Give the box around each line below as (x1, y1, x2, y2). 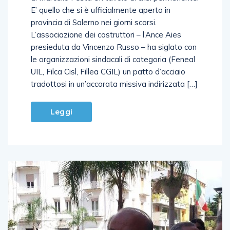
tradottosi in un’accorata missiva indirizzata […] (31, 79, 198, 89)
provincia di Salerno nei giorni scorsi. (31, 17, 157, 27)
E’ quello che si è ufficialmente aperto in (31, 5, 170, 15)
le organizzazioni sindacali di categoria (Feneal (31, 54, 195, 64)
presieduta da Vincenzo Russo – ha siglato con (31, 42, 197, 52)
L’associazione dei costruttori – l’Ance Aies (31, 29, 181, 40)
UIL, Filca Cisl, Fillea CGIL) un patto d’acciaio (31, 66, 185, 76)
